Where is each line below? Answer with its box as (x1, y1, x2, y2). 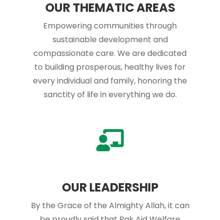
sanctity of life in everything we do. (43, 88, 177, 100)
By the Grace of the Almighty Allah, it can (30, 199, 190, 211)
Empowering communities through (43, 20, 177, 31)
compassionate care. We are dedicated (33, 47, 187, 59)
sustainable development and (52, 33, 168, 45)
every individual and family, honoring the (33, 75, 187, 86)
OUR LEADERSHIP (61, 179, 159, 195)
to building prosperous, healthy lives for (34, 61, 186, 73)
